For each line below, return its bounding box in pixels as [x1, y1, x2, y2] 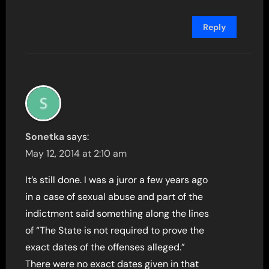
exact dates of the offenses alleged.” [25, 241, 186, 253]
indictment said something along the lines [25, 207, 210, 220]
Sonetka [25, 130, 65, 143]
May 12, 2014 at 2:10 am [25, 147, 127, 160]
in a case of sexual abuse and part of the [25, 190, 204, 203]
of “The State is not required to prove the [25, 224, 205, 237]
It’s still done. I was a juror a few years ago [25, 174, 208, 186]
